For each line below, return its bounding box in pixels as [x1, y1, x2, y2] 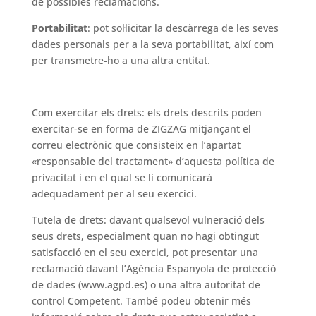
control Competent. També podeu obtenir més [31, 294, 251, 308]
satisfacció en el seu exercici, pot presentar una [31, 245, 258, 259]
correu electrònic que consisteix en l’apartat [31, 138, 241, 152]
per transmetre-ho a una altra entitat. [31, 54, 210, 67]
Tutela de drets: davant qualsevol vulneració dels [31, 213, 265, 226]
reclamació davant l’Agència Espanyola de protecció [31, 262, 276, 275]
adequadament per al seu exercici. [31, 187, 197, 200]
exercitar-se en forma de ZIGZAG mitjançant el [31, 122, 251, 135]
